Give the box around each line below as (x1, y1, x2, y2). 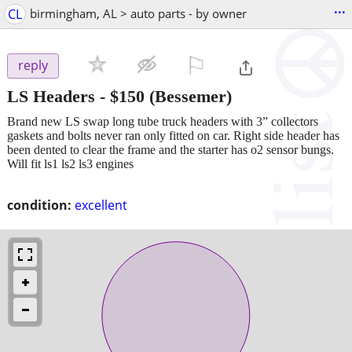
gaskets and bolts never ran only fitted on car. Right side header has (7, 128, 339, 142)
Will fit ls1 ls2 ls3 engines (7, 156, 134, 170)
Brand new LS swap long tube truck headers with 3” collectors (7, 114, 318, 128)
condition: (7, 196, 71, 214)
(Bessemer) (145, 86, 232, 106)
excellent (75, 196, 127, 214)
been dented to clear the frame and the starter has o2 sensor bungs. (7, 142, 334, 156)
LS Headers (7, 86, 95, 106)
